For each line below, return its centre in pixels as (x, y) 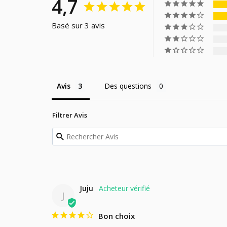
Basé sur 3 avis (78, 26)
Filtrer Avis (70, 115)
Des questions (128, 86)
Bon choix (117, 216)
